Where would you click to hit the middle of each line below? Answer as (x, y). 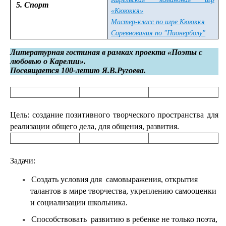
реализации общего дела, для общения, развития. (95, 126)
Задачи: (23, 161)
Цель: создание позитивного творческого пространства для (114, 115)
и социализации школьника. (79, 203)
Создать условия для (67, 179)
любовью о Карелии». (48, 61)
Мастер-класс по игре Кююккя (158, 22)
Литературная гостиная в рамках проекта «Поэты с (106, 52)
